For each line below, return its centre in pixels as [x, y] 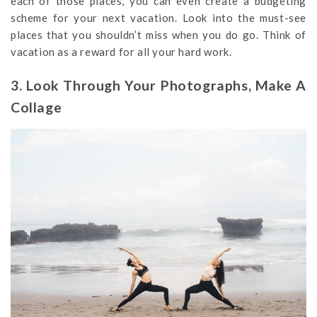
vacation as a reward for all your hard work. [121, 51]
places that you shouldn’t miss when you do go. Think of [158, 34]
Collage [36, 107]
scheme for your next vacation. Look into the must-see [158, 17]
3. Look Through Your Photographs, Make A [158, 85]
